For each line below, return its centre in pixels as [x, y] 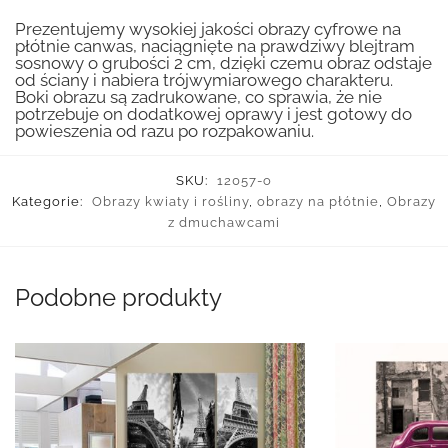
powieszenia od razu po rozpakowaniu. [164, 131]
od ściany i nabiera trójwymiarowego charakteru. [204, 80]
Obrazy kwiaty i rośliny [170, 201]
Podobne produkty [118, 297]
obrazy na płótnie [318, 201]
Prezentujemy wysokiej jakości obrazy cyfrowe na [208, 29]
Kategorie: [49, 201]
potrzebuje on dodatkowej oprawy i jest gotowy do [213, 114]
